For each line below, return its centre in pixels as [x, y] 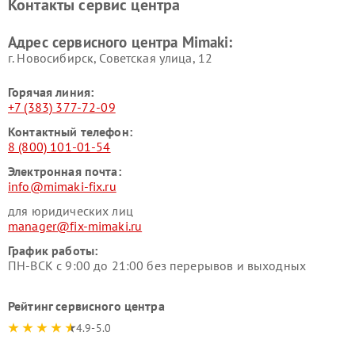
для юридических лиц [71, 211]
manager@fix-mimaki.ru [75, 226]
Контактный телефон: [70, 132]
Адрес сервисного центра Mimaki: [120, 42]
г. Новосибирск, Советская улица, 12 [111, 58]
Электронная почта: [65, 172]
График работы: [53, 251]
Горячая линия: [51, 92]
